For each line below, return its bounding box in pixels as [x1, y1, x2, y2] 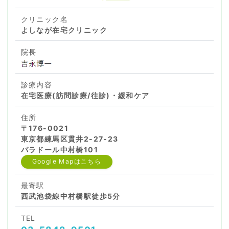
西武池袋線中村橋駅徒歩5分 [20, 191, 121, 200]
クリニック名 [20, 14, 68, 24]
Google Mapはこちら [32, 157, 102, 166]
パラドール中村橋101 [20, 145, 98, 154]
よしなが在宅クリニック [20, 25, 107, 34]
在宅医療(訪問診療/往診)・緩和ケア [20, 90, 150, 100]
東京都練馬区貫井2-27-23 [20, 134, 119, 143]
